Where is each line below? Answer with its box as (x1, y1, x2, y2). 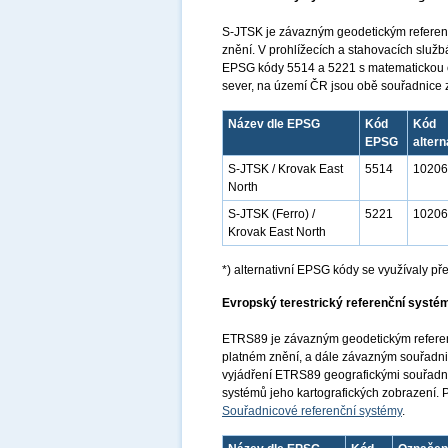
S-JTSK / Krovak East (228, 162, 343, 176)
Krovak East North (228, 225, 326, 239)
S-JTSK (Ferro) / (228, 207, 315, 221)
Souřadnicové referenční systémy (222, 404, 402, 418)
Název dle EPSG (228, 117, 320, 131)
